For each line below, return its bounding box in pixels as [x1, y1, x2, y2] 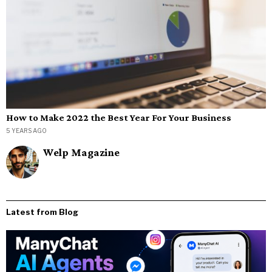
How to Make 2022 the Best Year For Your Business [6, 112, 231, 123]
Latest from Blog [6, 207, 78, 217]
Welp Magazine [43, 146, 120, 159]
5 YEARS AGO [6, 127, 47, 135]
